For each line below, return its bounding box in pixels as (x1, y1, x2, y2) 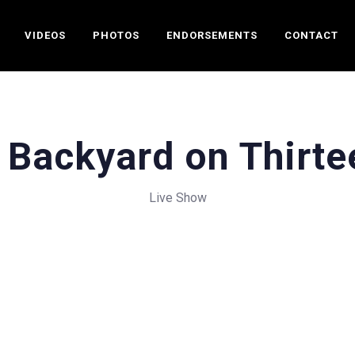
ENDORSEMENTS (166, 29, 258, 41)
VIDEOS (25, 29, 67, 41)
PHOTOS (93, 29, 140, 41)
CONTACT (284, 29, 339, 41)
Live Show (148, 190, 207, 205)
